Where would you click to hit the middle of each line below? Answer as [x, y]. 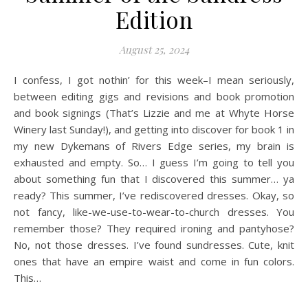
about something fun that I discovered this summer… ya [154, 179]
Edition [154, 19]
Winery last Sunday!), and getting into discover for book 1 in [154, 129]
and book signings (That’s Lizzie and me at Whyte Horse [154, 113]
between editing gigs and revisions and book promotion [154, 96]
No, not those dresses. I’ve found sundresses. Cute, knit [154, 245]
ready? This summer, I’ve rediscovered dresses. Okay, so [154, 195]
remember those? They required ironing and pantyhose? [154, 228]
